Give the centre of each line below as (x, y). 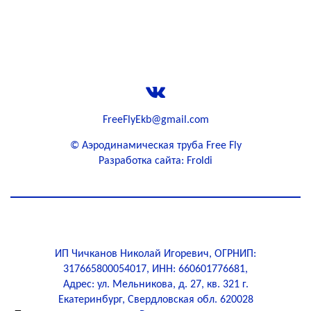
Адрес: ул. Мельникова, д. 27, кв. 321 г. (155, 285)
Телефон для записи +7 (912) (155, 37)
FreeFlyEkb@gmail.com (155, 120)
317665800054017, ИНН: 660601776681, (155, 269)
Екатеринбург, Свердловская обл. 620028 (155, 300)
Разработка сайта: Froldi (155, 161)
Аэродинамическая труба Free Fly (161, 146)
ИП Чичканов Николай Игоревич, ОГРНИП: (155, 254)
